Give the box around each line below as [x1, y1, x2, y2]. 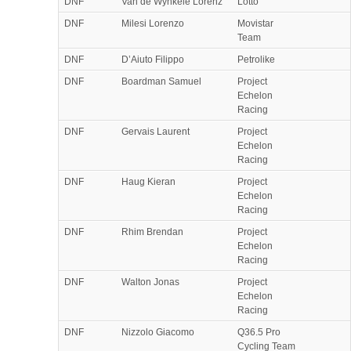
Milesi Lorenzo [121, 17, 184, 29]
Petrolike [237, 53, 275, 65]
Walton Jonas [121, 276, 179, 288]
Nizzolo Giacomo [121, 326, 194, 338]
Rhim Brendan [121, 226, 183, 237]
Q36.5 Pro [237, 326, 280, 338]
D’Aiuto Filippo [121, 53, 184, 65]
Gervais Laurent [121, 125, 190, 137]
